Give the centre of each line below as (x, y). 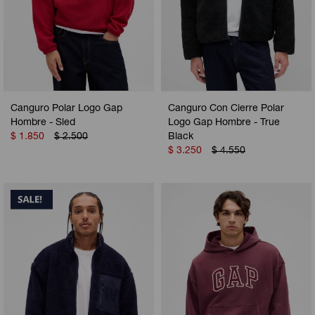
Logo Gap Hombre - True (224, 123)
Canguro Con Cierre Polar (226, 109)
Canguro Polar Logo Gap (66, 109)
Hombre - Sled (43, 123)
